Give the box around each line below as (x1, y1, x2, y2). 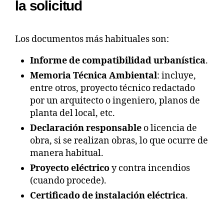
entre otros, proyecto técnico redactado (30, 82, 195, 94)
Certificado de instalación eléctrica (30, 189, 185, 201)
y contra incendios (111, 162, 190, 174)
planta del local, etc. (30, 107, 115, 119)
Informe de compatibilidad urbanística (30, 54, 205, 66)
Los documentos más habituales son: (15, 33, 169, 45)
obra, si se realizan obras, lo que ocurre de (30, 134, 208, 146)
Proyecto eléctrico (30, 162, 111, 174)
